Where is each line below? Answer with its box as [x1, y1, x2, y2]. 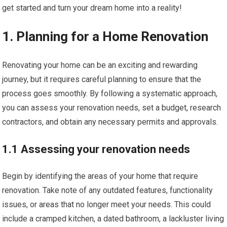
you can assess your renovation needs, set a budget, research [2, 103, 221, 112]
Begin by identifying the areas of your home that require [2, 171, 199, 181]
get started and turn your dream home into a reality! [2, 3, 182, 13]
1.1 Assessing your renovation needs [2, 143, 191, 156]
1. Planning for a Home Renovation [2, 29, 209, 44]
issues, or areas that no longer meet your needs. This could [2, 200, 211, 209]
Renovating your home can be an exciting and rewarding [2, 60, 198, 70]
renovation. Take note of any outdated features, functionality [2, 185, 213, 195]
